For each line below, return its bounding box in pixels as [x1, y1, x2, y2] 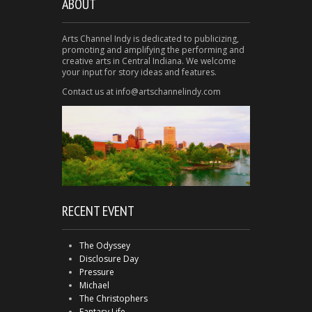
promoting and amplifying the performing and [62, 43, 244, 56]
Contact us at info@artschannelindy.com [62, 85, 221, 97]
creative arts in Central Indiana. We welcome [62, 54, 236, 67]
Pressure [79, 265, 114, 278]
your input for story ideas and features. [62, 65, 217, 78]
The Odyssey [79, 239, 130, 251]
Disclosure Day [79, 252, 139, 265]
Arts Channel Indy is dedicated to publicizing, [62, 32, 239, 45]
